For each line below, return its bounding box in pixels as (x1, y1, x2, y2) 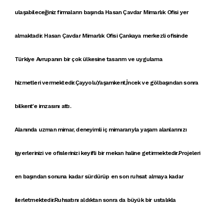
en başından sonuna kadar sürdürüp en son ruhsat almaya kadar (15, 173, 184, 180)
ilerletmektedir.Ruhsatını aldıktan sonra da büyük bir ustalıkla (15, 197, 176, 203)
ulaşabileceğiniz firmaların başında (15, 9, 106, 16)
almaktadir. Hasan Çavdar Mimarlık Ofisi (15, 32, 117, 39)
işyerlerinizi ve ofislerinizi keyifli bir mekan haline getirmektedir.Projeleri (15, 150, 200, 156)
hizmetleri (15, 79, 41, 86)
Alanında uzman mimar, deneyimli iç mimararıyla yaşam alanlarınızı (15, 126, 187, 133)
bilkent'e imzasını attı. (15, 103, 71, 109)
